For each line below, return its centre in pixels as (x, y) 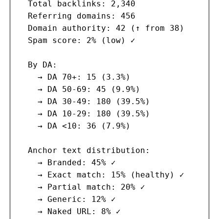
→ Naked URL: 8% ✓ (69, 212)
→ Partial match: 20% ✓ (82, 187)
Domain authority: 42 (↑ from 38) (101, 28)
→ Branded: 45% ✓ (67, 163)
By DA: (38, 65)
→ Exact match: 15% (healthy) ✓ (101, 175)
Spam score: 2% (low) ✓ (77, 41)
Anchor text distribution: (84, 151)
